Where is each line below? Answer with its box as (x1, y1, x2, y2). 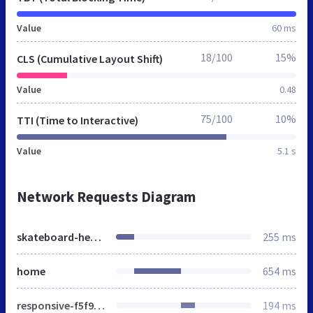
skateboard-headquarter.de (90, 230, 101, 245)
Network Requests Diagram (17, 187, 196, 207)
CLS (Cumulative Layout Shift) (17, 52, 163, 66)
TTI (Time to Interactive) (17, 113, 138, 128)
